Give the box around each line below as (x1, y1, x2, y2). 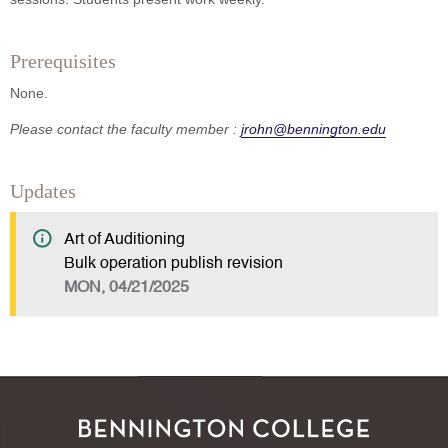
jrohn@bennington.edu (241, 121, 386, 138)
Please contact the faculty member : (10, 121, 241, 138)
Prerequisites (10, 50, 116, 73)
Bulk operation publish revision (64, 256, 283, 273)
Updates (10, 180, 76, 203)
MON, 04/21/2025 (64, 280, 189, 297)
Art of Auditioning (64, 232, 185, 249)
